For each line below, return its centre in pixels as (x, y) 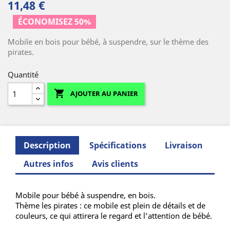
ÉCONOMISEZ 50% (54, 21)
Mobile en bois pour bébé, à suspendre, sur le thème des (108, 42)
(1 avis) (92, 29)
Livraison (184, 145)
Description (47, 145)
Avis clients (115, 164)
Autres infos (49, 164)
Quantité (23, 74)
